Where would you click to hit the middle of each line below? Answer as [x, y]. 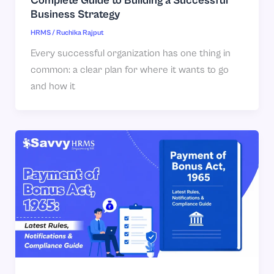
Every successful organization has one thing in [130, 54]
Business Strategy [75, 14]
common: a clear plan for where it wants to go [129, 70]
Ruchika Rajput [80, 33]
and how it [53, 87]
